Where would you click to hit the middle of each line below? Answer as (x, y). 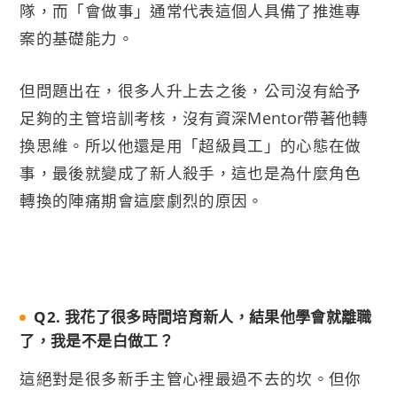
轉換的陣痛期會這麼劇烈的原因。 (142, 201)
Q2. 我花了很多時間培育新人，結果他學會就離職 (203, 317)
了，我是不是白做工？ (97, 341)
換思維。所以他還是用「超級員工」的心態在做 (191, 146)
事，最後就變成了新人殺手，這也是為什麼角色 (191, 173)
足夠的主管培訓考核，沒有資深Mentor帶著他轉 (194, 118)
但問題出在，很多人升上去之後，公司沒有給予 (191, 91)
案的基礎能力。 (77, 38)
